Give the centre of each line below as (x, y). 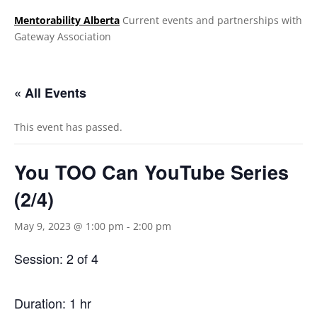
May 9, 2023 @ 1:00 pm (69, 226)
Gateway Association (63, 36)
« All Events (50, 93)
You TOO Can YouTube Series (151, 172)
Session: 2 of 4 (56, 258)
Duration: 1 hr (53, 303)
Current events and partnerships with (211, 20)
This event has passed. (68, 127)
